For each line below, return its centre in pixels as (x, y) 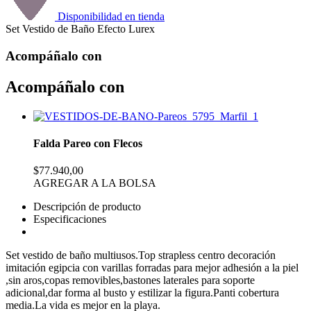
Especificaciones (70, 219)
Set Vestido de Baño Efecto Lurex (80, 29)
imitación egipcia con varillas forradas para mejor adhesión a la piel (152, 268)
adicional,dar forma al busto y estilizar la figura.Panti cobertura (142, 293)
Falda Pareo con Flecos (88, 143)
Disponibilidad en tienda (110, 17)
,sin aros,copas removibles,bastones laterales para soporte (130, 280)
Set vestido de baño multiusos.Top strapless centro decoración (141, 255)
